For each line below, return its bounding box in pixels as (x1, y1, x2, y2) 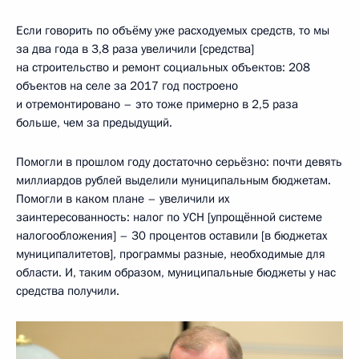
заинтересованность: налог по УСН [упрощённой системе (16, 209, 322, 225)
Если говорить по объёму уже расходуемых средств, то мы (16, 22, 329, 38)
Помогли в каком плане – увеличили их (16, 191, 230, 207)
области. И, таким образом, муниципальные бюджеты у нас (16, 264, 336, 280)
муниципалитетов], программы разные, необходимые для (16, 246, 325, 262)
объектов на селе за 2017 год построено (16, 78, 238, 94)
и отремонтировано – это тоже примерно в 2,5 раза (16, 96, 298, 112)
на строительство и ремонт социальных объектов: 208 (16, 59, 310, 75)
